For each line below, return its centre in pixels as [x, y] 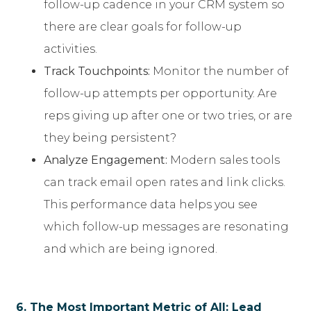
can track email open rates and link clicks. [165, 183]
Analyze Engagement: [106, 160]
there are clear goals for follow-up [143, 27]
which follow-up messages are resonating [166, 227]
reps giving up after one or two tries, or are [168, 116]
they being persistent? [110, 138]
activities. [70, 49]
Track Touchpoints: [97, 72]
